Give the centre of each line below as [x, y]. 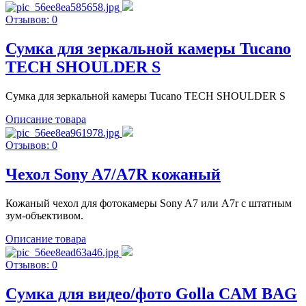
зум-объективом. [44, 215]
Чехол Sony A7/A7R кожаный [113, 174]
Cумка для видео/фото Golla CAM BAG [151, 293]
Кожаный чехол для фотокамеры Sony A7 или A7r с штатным [149, 203]
